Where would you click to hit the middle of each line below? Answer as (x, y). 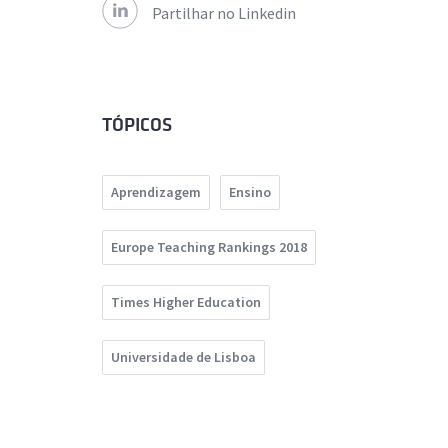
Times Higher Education (186, 302)
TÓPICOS (137, 125)
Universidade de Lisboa (183, 357)
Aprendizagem (156, 192)
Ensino (250, 192)
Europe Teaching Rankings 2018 (209, 247)
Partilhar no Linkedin (224, 13)
